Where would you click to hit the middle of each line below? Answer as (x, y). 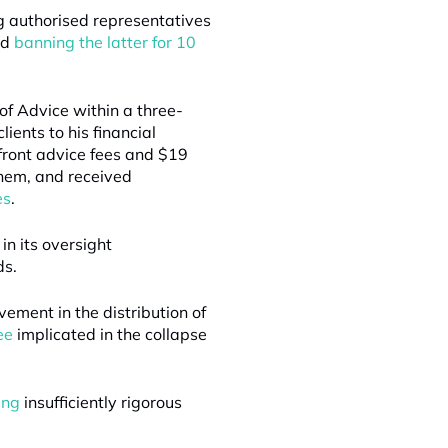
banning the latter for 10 (105, 42)
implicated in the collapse (110, 334)
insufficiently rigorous (101, 402)
